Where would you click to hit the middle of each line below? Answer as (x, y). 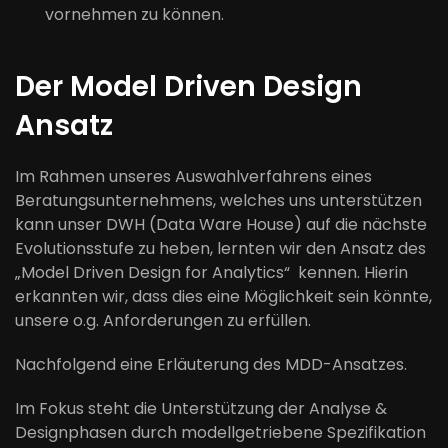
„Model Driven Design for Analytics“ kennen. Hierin (211, 272)
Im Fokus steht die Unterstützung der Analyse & (201, 408)
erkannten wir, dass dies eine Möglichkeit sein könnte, (223, 296)
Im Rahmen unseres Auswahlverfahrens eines (193, 176)
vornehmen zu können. (134, 14)
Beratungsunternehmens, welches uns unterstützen (218, 200)
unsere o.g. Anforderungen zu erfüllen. (163, 320)
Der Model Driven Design (188, 86)
